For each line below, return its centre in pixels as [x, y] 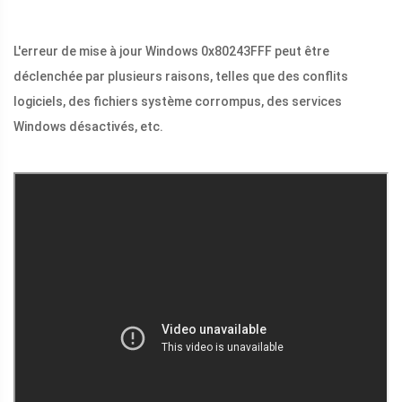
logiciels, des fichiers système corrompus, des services [178, 102]
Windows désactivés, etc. [88, 127]
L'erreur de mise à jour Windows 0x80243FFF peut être [171, 52]
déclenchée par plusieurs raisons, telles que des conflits [181, 77]
